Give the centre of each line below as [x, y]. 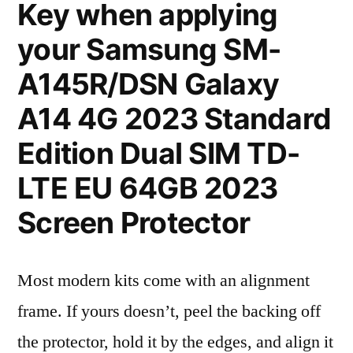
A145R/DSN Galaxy [149, 84]
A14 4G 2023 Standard [175, 119]
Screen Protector [134, 223]
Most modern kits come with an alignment [163, 281]
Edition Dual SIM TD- [159, 153]
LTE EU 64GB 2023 [148, 188]
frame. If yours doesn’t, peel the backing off [169, 311]
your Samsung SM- [149, 49]
